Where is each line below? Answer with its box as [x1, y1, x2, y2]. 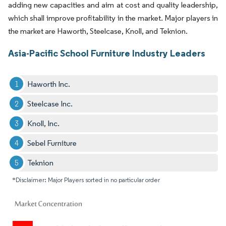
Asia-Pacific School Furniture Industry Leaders [8, 46, 205, 59]
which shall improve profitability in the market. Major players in [8, 13, 218, 23]
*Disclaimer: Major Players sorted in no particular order [12, 176, 160, 184]
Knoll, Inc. [27, 118, 60, 128]
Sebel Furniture [27, 138, 77, 148]
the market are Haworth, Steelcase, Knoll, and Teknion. [8, 26, 188, 36]
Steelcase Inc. [27, 98, 73, 108]
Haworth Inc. [27, 79, 71, 89]
